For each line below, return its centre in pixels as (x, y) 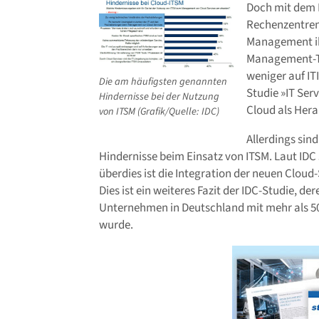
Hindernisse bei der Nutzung (159, 97)
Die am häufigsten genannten (163, 82)
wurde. (116, 225)
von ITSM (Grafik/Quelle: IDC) (159, 112)
